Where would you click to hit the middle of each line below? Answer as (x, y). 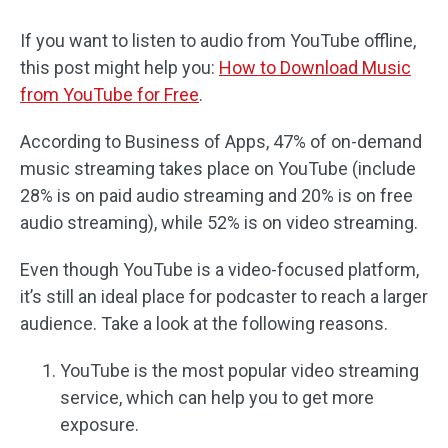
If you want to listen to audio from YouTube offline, (218, 40)
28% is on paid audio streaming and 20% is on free (216, 195)
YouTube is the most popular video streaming (239, 370)
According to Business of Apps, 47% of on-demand (221, 141)
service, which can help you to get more (217, 397)
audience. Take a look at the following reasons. (204, 323)
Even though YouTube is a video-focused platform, (219, 269)
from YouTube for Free (109, 94)
